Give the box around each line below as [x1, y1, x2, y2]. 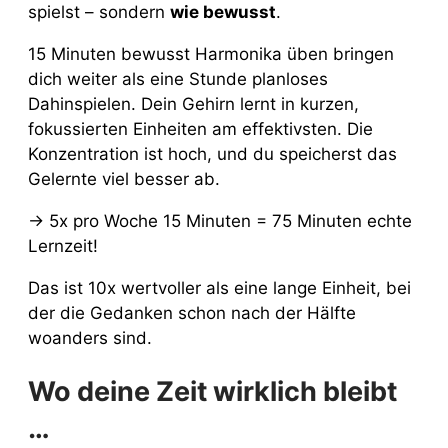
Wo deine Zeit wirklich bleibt [28, 375, 397, 409]
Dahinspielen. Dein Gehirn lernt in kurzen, [28, 93, 359, 114]
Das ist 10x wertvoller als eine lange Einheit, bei [28, 277, 411, 298]
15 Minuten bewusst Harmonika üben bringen [28, 43, 394, 64]
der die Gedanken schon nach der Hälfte [28, 302, 356, 323]
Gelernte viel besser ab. [28, 168, 220, 189]
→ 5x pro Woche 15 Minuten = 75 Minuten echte [28, 210, 412, 231]
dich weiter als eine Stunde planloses [28, 68, 328, 89]
